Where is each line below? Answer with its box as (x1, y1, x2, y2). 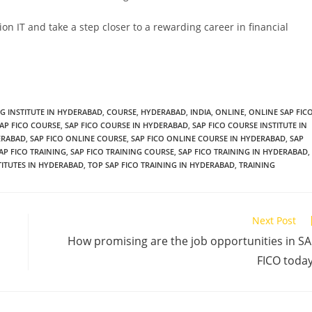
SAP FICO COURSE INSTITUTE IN (192, 119, 307, 130)
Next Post (252, 213, 296, 227)
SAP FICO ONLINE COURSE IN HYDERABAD (131, 132, 286, 143)
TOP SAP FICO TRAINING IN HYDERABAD (88, 159, 235, 170)
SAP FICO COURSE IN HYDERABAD (65, 119, 188, 130)
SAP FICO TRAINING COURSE (70, 146, 174, 157)
